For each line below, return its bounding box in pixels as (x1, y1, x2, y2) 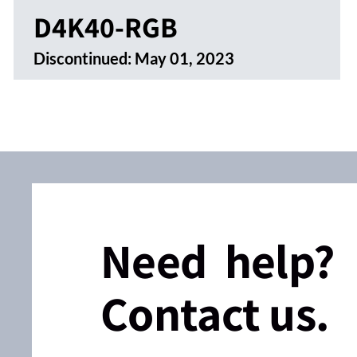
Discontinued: (33, 48, 135, 68)
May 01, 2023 (135, 48, 234, 68)
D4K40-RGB (33, 7, 178, 45)
